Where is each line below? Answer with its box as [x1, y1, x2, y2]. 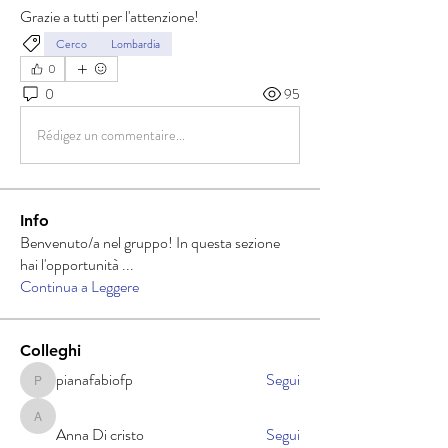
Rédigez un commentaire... [37, 124, 185, 145]
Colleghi [20, 341, 81, 360]
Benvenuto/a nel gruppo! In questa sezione [20, 231, 280, 254]
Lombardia [111, 35, 160, 53]
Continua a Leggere [20, 275, 139, 298]
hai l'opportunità [20, 253, 122, 276]
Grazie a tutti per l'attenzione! [20, 5, 199, 28]
